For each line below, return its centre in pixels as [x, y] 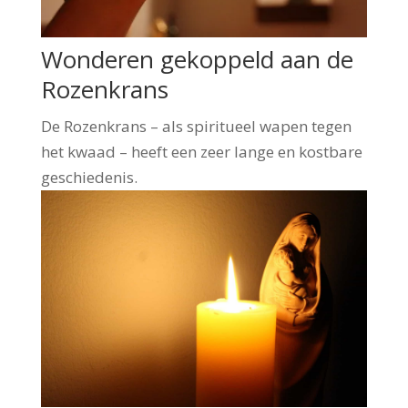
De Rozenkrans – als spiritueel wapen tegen [196, 126]
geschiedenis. [89, 177]
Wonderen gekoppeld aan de [197, 59]
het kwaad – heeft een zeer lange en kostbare [201, 151]
